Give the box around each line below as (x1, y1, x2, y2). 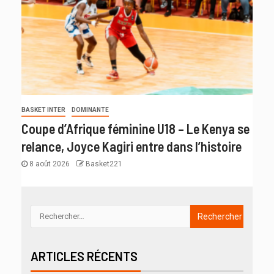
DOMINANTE (72, 106, 109, 113)
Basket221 (86, 159, 122, 168)
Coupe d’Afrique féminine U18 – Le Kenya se (21, 120, 250, 136)
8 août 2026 (28, 159, 72, 168)
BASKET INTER (21, 106, 65, 113)
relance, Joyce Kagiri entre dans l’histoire (21, 138, 242, 154)
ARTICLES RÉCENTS (31, 248, 138, 264)
